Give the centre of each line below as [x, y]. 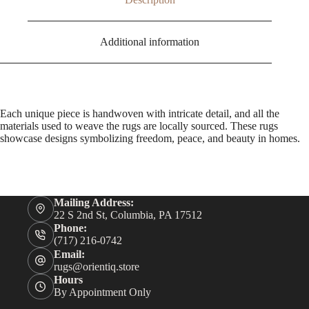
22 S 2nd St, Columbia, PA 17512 [128, 215]
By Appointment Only [102, 292]
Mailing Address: [93, 202]
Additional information [150, 41]
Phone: [70, 228]
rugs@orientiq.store [96, 266]
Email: [69, 254]
